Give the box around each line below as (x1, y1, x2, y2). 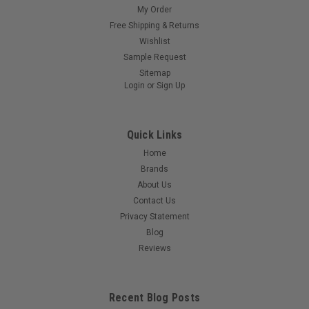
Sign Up (157, 81, 186, 91)
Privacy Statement (119, 212, 190, 222)
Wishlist (139, 37, 170, 47)
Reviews (138, 243, 171, 254)
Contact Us (133, 196, 176, 206)
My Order (137, 5, 172, 15)
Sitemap (139, 68, 170, 79)
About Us (137, 180, 172, 190)
